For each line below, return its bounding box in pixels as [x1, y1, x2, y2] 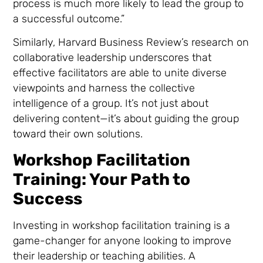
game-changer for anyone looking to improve [13, 234, 232, 247]
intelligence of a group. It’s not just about [13, 97, 209, 110]
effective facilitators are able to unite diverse [13, 66, 227, 80]
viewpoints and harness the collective [13, 82, 195, 95]
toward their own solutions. [13, 127, 143, 141]
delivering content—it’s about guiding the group [13, 112, 240, 126]
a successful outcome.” [13, 12, 125, 25]
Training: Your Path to [13, 169, 191, 189]
